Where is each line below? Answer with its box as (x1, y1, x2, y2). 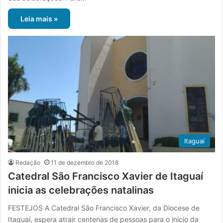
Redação (15, 159, 40, 167)
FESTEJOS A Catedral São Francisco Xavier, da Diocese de (8, 204, 200, 213)
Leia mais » (20, 14, 58, 23)
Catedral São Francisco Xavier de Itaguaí (8, 170, 203, 183)
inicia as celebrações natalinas (8, 184, 154, 197)
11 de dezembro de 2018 (51, 159, 118, 167)
